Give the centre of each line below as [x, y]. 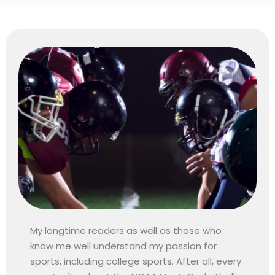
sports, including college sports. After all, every [136, 261]
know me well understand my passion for [124, 246]
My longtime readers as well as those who [126, 230]
